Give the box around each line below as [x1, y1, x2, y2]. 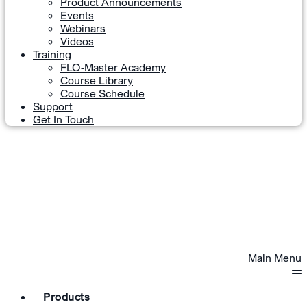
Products [43, 289, 90, 304]
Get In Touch [33, 112, 94, 126]
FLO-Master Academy [60, 60, 166, 74]
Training [33, 47, 71, 61]
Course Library [60, 73, 133, 87]
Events [60, 8, 94, 22]
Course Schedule [60, 86, 145, 100]
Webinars [60, 21, 106, 35]
